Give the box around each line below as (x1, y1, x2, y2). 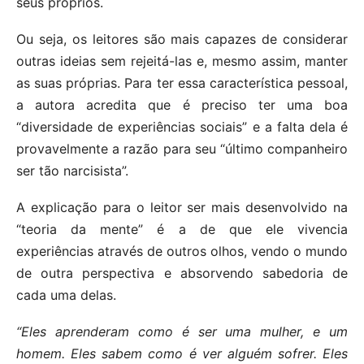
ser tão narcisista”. (16, 162, 128, 180)
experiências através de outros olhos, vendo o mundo (16, 243, 348, 260)
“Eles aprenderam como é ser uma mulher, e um (16, 323, 348, 340)
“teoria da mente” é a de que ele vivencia (16, 221, 348, 238)
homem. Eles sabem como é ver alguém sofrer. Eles (16, 345, 348, 362)
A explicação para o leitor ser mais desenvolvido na (16, 199, 348, 216)
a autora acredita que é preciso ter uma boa (16, 97, 348, 114)
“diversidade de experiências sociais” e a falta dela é (16, 119, 348, 136)
